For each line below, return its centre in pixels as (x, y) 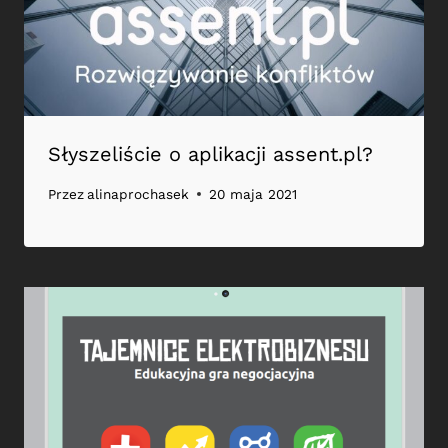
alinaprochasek (138, 193)
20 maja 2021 (253, 193)
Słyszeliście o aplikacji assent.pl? (210, 154)
